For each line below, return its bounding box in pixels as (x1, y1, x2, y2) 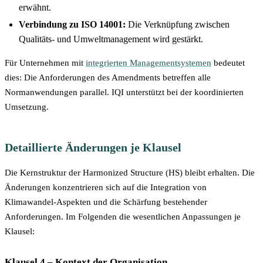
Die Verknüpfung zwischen (126, 19, 230, 30)
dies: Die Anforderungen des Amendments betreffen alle (5, 73, 211, 83)
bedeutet (211, 58, 245, 68)
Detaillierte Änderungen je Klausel (5, 141, 181, 154)
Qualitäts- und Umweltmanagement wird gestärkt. (19, 34, 203, 45)
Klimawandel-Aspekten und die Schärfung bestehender (5, 197, 207, 207)
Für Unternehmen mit (5, 58, 86, 68)
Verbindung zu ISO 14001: (19, 19, 126, 30)
